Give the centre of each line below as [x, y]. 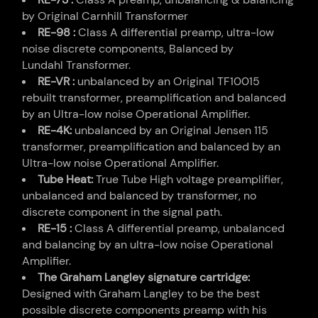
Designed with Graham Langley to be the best [141, 294]
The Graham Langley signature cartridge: [144, 278]
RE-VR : [56, 82]
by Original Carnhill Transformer [105, 16]
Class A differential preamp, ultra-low [175, 33]
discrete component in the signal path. [122, 212]
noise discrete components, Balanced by [128, 49]
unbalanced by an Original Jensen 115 [172, 131]
